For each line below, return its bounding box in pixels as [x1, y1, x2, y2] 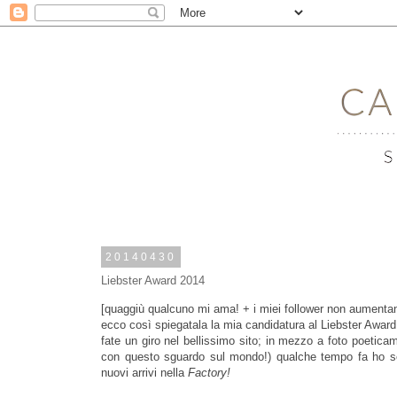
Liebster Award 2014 [101, 274, 205, 287]
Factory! [184, 366, 230, 380]
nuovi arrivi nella [101, 366, 184, 380]
